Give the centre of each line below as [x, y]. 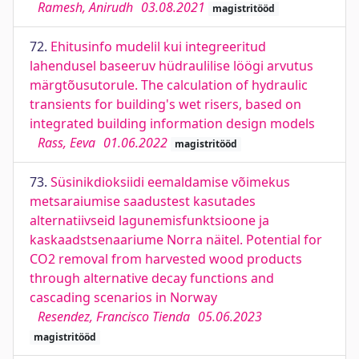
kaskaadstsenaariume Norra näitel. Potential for [176, 240]
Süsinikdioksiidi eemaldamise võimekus [170, 182]
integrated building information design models [172, 123]
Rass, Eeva [67, 143]
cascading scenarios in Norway [123, 297]
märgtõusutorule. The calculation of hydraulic [169, 85]
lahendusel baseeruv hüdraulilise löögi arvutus [171, 66]
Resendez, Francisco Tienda [114, 317]
